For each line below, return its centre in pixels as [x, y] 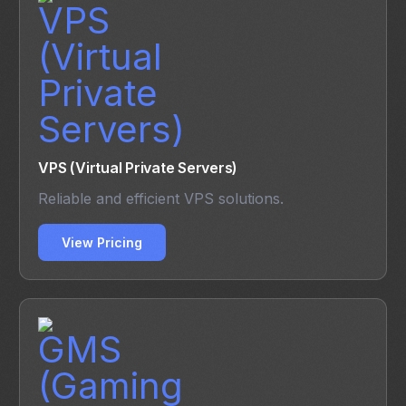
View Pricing [102, 243]
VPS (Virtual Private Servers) [138, 168]
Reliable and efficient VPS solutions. [161, 199]
